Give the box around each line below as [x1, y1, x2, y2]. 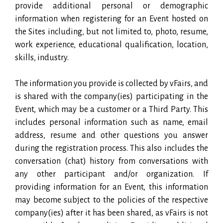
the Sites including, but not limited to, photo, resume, [15, 27, 208, 36]
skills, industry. [15, 53, 69, 62]
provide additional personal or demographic [15, 1, 208, 10]
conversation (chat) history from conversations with [15, 156, 208, 166]
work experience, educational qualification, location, [15, 40, 208, 49]
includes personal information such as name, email [15, 117, 208, 127]
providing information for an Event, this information [15, 182, 208, 192]
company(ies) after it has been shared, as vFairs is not [15, 208, 208, 218]
